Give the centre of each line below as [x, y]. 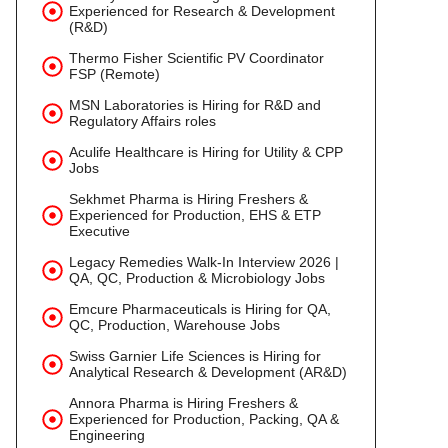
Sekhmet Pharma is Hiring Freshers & [188, 199]
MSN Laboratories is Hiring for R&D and [195, 105]
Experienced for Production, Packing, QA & [204, 419]
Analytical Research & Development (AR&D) [208, 372]
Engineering [107, 435]
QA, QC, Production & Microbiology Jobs [197, 278]
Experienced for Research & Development [202, 11]
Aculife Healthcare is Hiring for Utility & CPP [206, 152]
